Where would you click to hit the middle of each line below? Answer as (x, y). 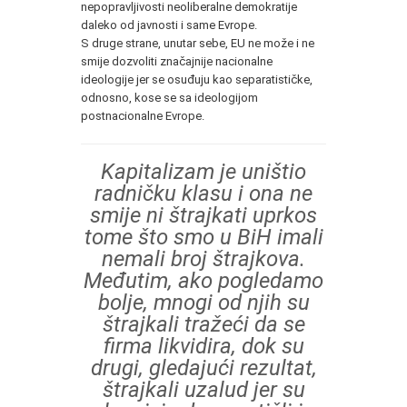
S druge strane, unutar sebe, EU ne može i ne (198, 43)
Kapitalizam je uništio (203, 171)
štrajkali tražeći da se (203, 324)
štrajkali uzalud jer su (203, 389)
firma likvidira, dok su (203, 346)
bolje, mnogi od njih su (203, 302)
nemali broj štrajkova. (203, 258)
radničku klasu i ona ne (203, 193)
